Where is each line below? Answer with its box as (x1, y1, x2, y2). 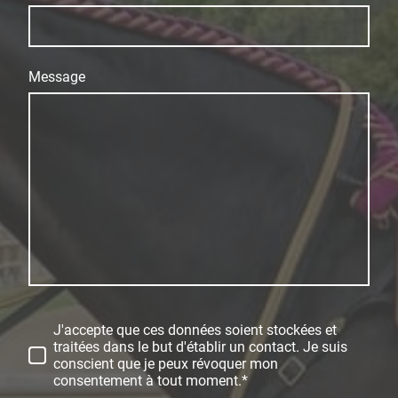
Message (28, 68, 85, 86)
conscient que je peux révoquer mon (53, 355, 278, 373)
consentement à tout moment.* (53, 372, 248, 390)
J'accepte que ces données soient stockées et (53, 322, 337, 339)
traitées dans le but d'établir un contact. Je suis (53, 338, 347, 356)
